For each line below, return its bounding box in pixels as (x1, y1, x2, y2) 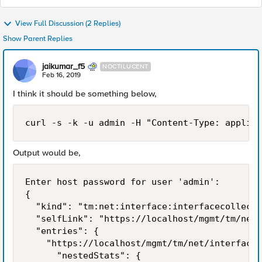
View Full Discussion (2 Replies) (15, 19, 120, 29)
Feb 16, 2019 (42, 71, 81, 80)
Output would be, (13, 147, 81, 158)
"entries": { (25, 226, 99, 236)
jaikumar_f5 (42, 61, 85, 71)
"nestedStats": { (25, 250, 141, 261)
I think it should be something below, (13, 88, 157, 99)
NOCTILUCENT (102, 63, 149, 70)
